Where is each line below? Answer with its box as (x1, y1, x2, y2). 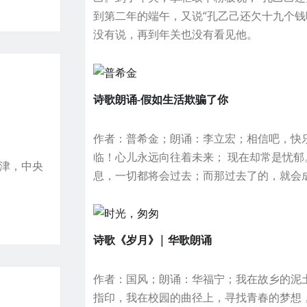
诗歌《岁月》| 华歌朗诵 (93, 232, 212, 248)
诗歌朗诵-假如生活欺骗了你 (93, 91, 229, 107)
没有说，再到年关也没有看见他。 (93, 26, 258, 42)
